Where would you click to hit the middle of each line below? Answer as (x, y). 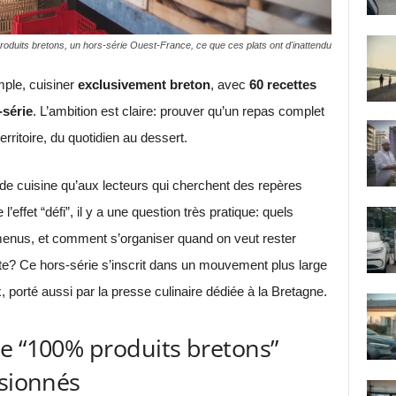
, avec (229, 84)
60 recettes (282, 84)
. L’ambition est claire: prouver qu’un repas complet (178, 110)
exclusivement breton (144, 84)
